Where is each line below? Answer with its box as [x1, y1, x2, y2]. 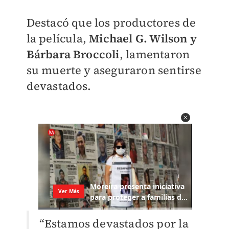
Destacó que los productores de [26, 14, 196, 30]
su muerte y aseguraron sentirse [26, 62, 201, 78]
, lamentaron [119, 46, 190, 62]
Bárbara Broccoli [26, 46, 120, 62]
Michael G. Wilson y [89, 30, 197, 46]
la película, [26, 30, 89, 46]
